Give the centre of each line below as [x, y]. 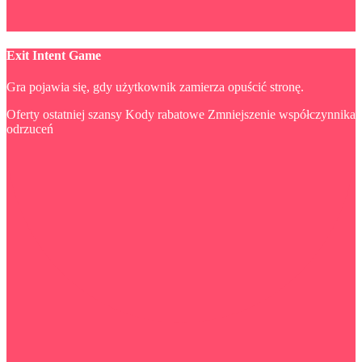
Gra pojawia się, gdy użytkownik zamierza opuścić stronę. [155, 87]
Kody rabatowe [165, 115]
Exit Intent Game [54, 55]
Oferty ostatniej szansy [64, 115]
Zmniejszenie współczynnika [282, 115]
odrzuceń [30, 129]
